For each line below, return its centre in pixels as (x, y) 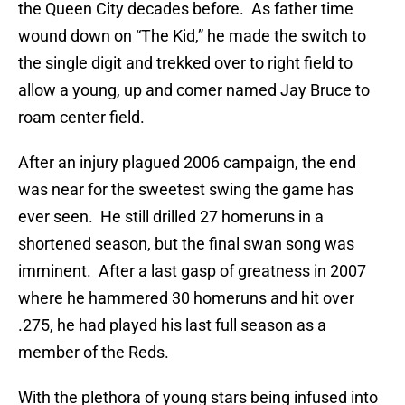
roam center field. (81, 118)
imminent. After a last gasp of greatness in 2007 (192, 271)
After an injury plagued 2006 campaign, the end (187, 163)
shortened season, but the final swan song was (186, 244)
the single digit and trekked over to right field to (185, 63)
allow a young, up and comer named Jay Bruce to (194, 90)
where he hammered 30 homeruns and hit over (186, 298)
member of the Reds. (94, 353)
